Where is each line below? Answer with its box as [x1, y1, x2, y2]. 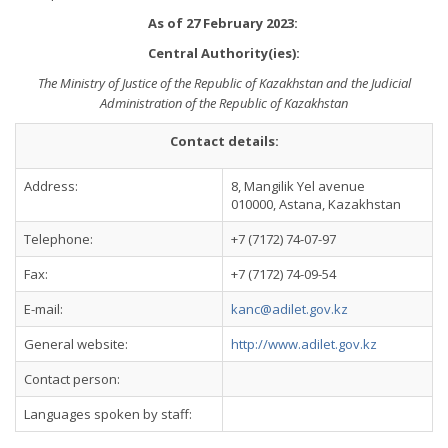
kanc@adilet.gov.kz [231, 300, 348, 318]
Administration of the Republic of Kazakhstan [100, 94, 348, 112]
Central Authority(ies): [148, 44, 300, 62]
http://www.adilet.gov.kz [231, 335, 377, 353]
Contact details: [169, 132, 279, 150]
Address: [24, 177, 78, 195]
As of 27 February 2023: [147, 14, 298, 32]
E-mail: [24, 300, 63, 318]
